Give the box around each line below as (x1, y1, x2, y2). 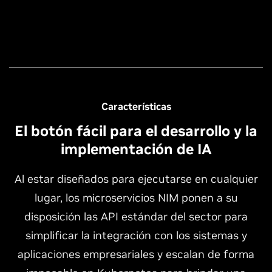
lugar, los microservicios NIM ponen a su (34, 190, 238, 205)
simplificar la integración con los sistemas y (25, 228, 247, 242)
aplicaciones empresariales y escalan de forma (18, 246, 254, 261)
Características (101, 100, 171, 112)
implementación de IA (60, 139, 212, 158)
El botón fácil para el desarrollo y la (15, 121, 257, 140)
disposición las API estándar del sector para (24, 209, 248, 223)
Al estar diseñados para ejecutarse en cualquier (14, 171, 258, 186)
